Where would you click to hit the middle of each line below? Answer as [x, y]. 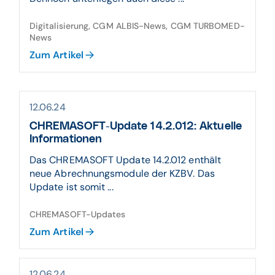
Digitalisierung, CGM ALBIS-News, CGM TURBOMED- [137, 26]
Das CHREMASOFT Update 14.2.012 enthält [126, 160]
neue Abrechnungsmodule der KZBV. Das [122, 173]
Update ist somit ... [72, 187]
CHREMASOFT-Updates [78, 214]
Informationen [66, 139]
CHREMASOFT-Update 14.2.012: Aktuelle [136, 126]
